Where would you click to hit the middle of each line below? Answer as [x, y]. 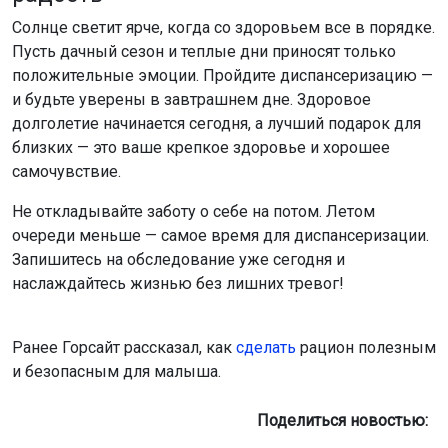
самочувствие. [66, 171]
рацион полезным [366, 347]
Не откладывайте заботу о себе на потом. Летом [193, 211]
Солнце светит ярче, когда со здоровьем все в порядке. [223, 27]
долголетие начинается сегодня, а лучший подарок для [216, 123]
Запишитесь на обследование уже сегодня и [178, 259]
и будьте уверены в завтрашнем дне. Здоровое [191, 99]
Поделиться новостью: [346, 420]
